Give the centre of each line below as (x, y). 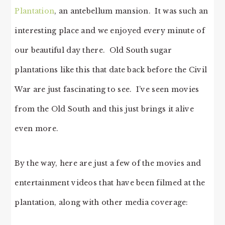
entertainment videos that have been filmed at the (110, 183)
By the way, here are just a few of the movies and (108, 163)
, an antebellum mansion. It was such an (131, 11)
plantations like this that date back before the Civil (111, 70)
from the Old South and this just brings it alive (104, 109)
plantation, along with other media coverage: (101, 202)
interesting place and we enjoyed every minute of (110, 30)
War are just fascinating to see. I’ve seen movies (107, 89)
